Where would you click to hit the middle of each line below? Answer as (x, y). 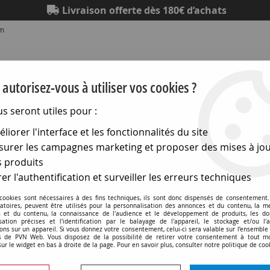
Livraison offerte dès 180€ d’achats (143, 10)
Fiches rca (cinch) (67, 168)
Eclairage (26, 141)
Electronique (92, 141)
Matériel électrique (177, 141)
